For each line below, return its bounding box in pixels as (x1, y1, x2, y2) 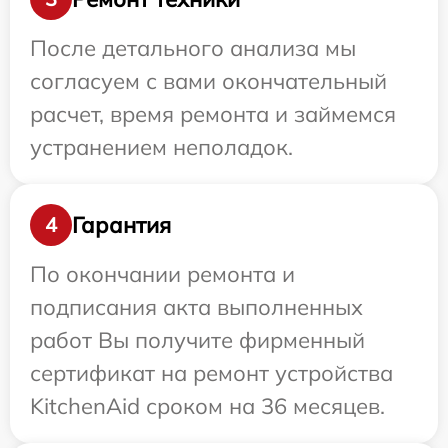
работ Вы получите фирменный (30, 326, 365, 354)
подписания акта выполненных (30, 293, 363, 321)
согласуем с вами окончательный (30, 67, 387, 95)
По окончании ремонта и (30, 260, 295, 288)
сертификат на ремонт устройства (30, 359, 393, 387)
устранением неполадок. (30, 133, 293, 161)
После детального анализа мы (30, 34, 356, 62)
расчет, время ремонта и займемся (30, 100, 396, 128)
